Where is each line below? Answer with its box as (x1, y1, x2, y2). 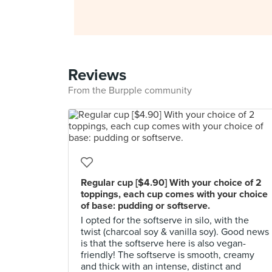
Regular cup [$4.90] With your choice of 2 (81, 177, 262, 189)
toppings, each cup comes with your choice (81, 188, 268, 200)
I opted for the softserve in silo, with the (81, 214, 249, 226)
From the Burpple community (68, 84, 192, 97)
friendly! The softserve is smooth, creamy (81, 249, 254, 261)
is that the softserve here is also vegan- (81, 237, 246, 250)
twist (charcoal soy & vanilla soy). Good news (81, 226, 269, 238)
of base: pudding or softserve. (81, 200, 210, 212)
